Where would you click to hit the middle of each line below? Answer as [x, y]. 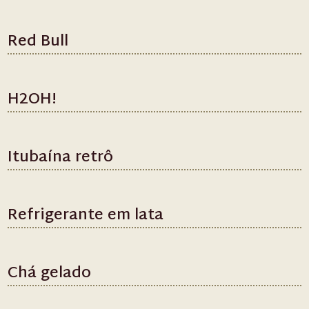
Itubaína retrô [61, 158]
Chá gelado [50, 274]
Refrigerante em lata [86, 216]
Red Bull [38, 42]
